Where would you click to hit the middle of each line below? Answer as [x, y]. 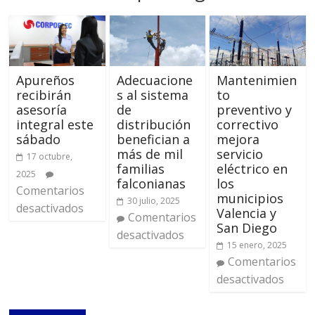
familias [140, 169]
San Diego [246, 228]
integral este [55, 125]
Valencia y [246, 213]
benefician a [153, 140]
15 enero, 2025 [257, 245]
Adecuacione [154, 81]
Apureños [46, 81]
